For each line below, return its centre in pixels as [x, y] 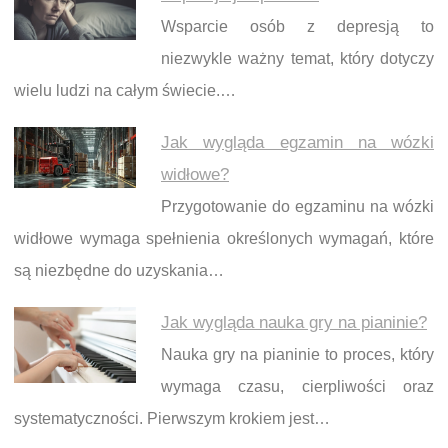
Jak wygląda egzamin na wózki [297, 142]
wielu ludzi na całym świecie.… [125, 90]
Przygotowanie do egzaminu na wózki [297, 206]
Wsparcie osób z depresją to [297, 26]
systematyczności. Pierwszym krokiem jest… [172, 418]
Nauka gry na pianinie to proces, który [297, 354]
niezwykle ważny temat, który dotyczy [297, 58]
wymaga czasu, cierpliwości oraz [297, 386]
